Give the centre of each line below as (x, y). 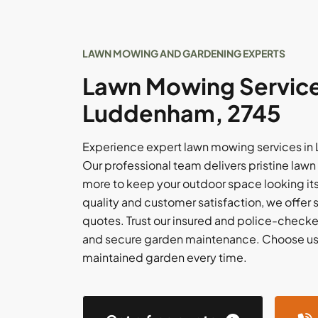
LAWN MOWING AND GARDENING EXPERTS (184, 53)
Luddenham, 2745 (182, 113)
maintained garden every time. (165, 257)
